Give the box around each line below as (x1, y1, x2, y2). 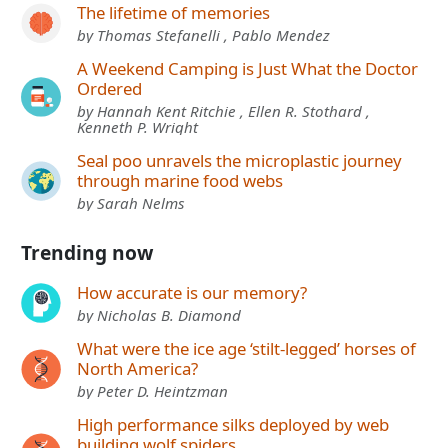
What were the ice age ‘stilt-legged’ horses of (77, 337, 416, 361)
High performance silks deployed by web (77, 413, 389, 437)
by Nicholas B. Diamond (77, 305, 241, 326)
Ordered (77, 77, 142, 101)
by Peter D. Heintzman (77, 381, 228, 402)
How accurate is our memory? (77, 281, 307, 305)
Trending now (21, 239, 153, 267)
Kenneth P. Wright (77, 117, 198, 138)
